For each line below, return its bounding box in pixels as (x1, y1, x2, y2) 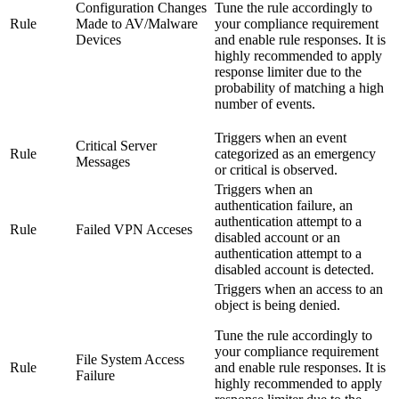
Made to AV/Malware (76, 15, 198, 31)
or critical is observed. (215, 161, 338, 177)
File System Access (76, 351, 184, 367)
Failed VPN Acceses (76, 221, 192, 237)
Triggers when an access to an (215, 281, 383, 297)
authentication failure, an (215, 197, 353, 213)
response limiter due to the (215, 63, 362, 79)
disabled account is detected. (215, 261, 374, 277)
